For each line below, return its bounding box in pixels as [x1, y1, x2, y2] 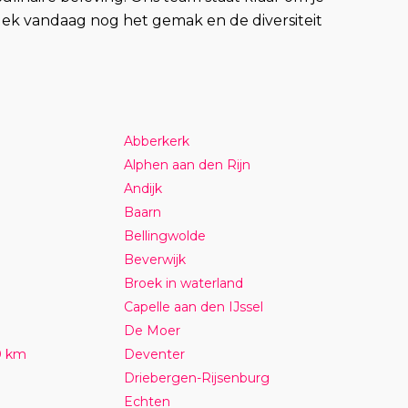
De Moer [124, 321, 181, 339]
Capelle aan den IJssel [124, 298, 264, 315]
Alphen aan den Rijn [124, 156, 251, 173]
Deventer [124, 345, 186, 362]
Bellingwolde [124, 227, 207, 244]
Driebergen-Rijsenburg [124, 369, 270, 386]
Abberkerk [124, 132, 190, 149]
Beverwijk [124, 250, 187, 268]
